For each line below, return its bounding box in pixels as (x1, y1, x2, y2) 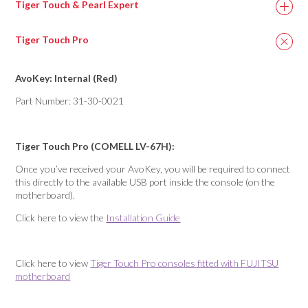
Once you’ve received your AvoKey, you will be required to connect (15, 163, 291, 175)
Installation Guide (106, 212, 181, 223)
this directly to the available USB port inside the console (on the (15, 176, 276, 188)
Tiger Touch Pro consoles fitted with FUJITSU (90, 257, 279, 269)
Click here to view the (15, 212, 107, 223)
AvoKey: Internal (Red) (15, 72, 118, 84)
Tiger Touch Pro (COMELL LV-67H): (15, 140, 175, 152)
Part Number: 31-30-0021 (15, 95, 124, 107)
